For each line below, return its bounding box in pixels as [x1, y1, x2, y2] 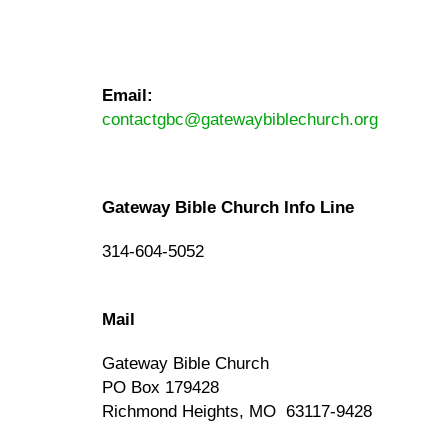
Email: [102, 85, 153, 105]
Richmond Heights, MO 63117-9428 [102, 401, 372, 421]
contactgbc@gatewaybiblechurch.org [102, 109, 378, 129]
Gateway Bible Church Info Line [102, 197, 354, 217]
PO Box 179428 [102, 377, 219, 397]
